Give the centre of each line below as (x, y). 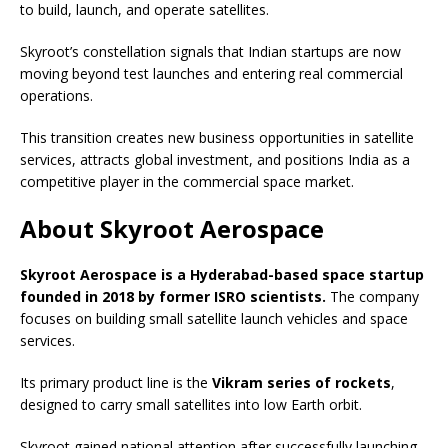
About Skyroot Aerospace (172, 229)
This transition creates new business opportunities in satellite (217, 138)
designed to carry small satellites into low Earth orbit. (191, 405)
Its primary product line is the (116, 383)
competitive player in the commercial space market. (187, 182)
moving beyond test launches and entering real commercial (211, 74)
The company (372, 297)
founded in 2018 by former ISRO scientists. (173, 297)
